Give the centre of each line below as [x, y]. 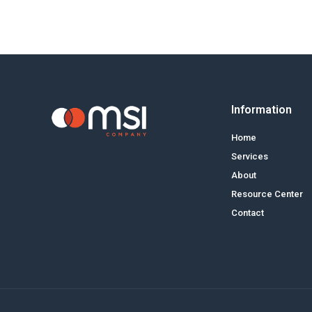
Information [262, 110]
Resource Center [267, 194]
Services [250, 156]
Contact [248, 213]
